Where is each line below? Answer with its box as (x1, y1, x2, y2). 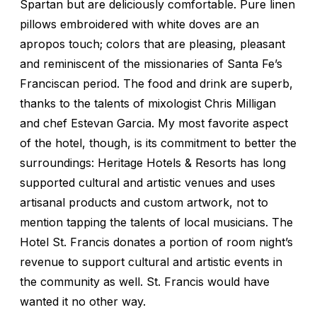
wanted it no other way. (20, 294, 146, 309)
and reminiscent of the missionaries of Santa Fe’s (20, 56, 282, 71)
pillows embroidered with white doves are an (20, 16, 259, 31)
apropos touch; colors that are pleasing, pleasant (20, 36, 285, 51)
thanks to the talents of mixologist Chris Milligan (20, 96, 276, 110)
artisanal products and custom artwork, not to (20, 195, 268, 209)
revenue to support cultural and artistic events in (20, 254, 282, 269)
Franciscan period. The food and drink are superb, (20, 76, 293, 91)
